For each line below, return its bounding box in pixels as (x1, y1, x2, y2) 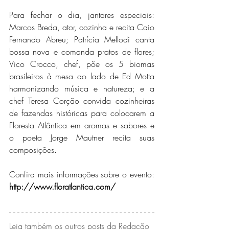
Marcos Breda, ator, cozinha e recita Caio (9, 21, 154, 33)
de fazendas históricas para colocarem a (9, 107, 154, 119)
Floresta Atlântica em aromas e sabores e (9, 120, 154, 131)
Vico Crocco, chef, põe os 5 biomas (9, 58, 154, 70)
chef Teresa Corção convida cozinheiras (9, 95, 154, 106)
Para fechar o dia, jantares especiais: (9, 9, 154, 20)
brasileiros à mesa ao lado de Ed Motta (9, 71, 154, 82)
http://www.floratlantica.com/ (9, 181, 116, 192)
